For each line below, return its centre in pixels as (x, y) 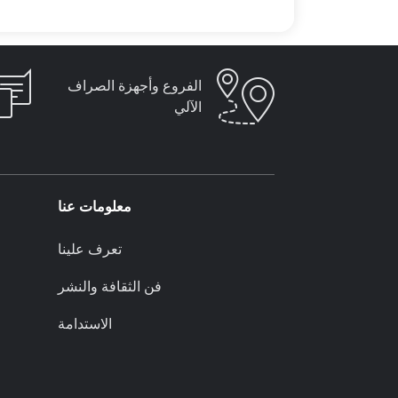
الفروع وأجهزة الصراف (134, 86)
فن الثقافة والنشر (109, 287)
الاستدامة (84, 324)
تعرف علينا (89, 249)
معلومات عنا (94, 207)
